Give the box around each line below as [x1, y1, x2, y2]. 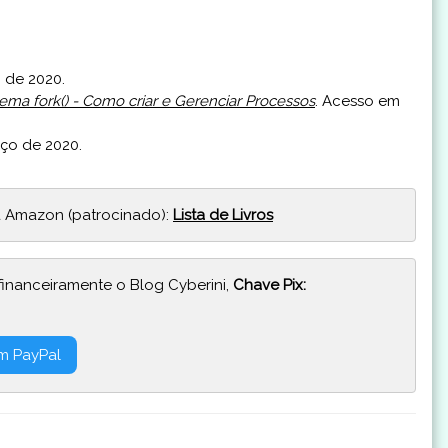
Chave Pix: [233, 276, 306, 295]
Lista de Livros [173, 205, 273, 224]
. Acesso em [315, 92, 400, 111]
